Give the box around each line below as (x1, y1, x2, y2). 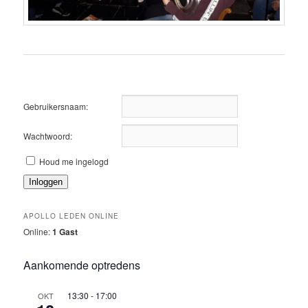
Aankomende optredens (23, 256, 141, 273)
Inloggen (29, 177, 63, 187)
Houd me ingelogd (39, 155, 109, 167)
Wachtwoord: (23, 130, 73, 142)
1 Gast (52, 225, 78, 239)
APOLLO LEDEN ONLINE (23, 211, 120, 221)
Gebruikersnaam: (23, 100, 89, 112)
